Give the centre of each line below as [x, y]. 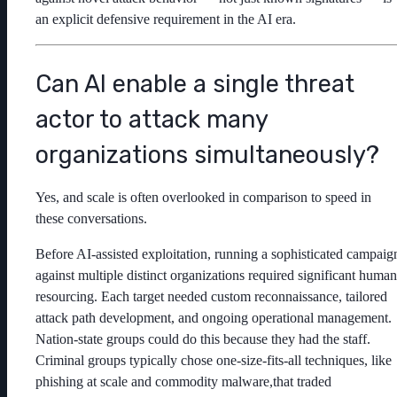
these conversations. [91, 218]
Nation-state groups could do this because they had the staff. [203, 339]
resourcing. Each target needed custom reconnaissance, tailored [211, 296]
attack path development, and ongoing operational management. [214, 317]
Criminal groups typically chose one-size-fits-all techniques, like [214, 360]
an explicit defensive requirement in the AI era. [166, 19]
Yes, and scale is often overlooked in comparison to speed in [203, 197]
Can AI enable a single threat [195, 84]
